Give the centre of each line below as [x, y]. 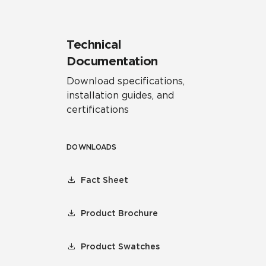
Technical [94, 45]
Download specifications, [126, 81]
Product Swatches [120, 246]
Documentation [112, 61]
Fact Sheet [104, 180]
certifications [98, 110]
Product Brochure [119, 213]
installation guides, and [120, 95]
